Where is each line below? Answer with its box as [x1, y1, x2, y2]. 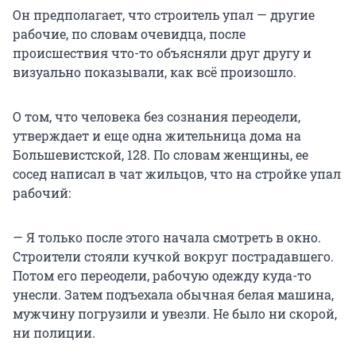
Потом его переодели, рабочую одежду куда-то [13, 267, 311, 284]
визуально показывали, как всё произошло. [13, 64, 296, 81]
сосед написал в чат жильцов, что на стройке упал [13, 165, 341, 183]
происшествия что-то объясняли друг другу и [13, 44, 311, 62]
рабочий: [13, 184, 71, 202]
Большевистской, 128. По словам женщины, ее [13, 146, 308, 164]
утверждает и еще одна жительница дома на [13, 127, 301, 145]
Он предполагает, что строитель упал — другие [13, 6, 315, 24]
